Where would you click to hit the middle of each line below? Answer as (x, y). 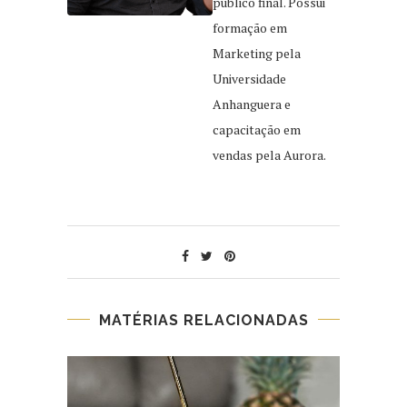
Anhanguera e (252, 104)
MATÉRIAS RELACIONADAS (203, 320)
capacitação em (257, 129)
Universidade (249, 78)
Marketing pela (257, 53)
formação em (250, 27)
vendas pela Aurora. (269, 154)
